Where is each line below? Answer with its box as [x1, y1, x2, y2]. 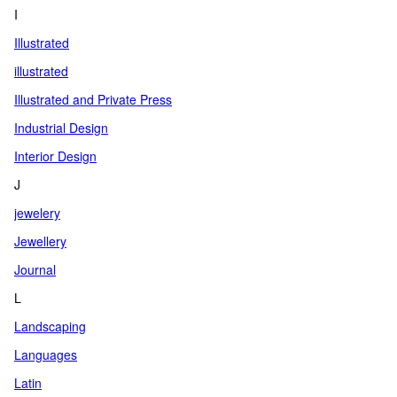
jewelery [14, 204, 60, 222]
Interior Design [14, 147, 97, 165]
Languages [14, 346, 77, 363]
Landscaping [14, 317, 86, 335]
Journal [14, 261, 56, 278]
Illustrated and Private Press [14, 90, 172, 108]
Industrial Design [14, 119, 108, 136]
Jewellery [14, 232, 66, 250]
